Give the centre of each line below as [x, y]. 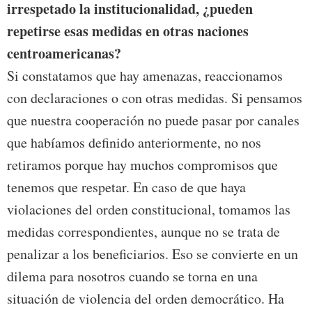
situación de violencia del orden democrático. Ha [146, 299]
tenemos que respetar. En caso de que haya [126, 187]
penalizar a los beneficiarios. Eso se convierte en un [153, 254]
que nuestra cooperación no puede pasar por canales [153, 120]
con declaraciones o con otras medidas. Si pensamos [155, 98]
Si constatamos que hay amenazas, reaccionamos [145, 76]
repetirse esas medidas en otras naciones [128, 31]
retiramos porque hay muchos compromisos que [142, 165]
